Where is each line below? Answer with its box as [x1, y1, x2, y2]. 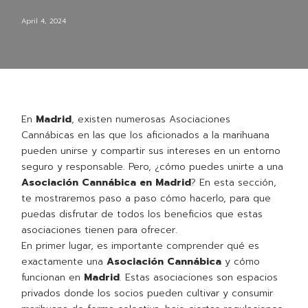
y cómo [221, 254, 261, 269]
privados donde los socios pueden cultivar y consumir [21, 286, 274, 301]
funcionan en [21, 270, 85, 285]
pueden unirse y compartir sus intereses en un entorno [21, 144, 281, 159]
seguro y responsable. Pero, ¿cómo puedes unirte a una [21, 159, 284, 175]
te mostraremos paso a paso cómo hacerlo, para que [21, 191, 272, 206]
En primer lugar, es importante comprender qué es [21, 239, 260, 254]
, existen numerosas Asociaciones [71, 112, 231, 127]
